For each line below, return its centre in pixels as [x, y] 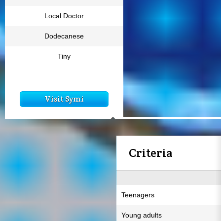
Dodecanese [64, 36]
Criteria [151, 153]
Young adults [142, 215]
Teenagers [138, 195]
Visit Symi [64, 99]
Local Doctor [64, 16]
